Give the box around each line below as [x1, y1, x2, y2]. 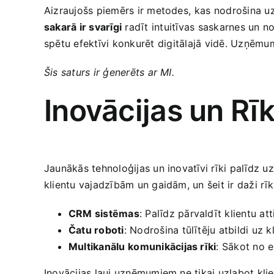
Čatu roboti [68, 223, 124, 236]
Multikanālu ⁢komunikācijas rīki [68, 240, 217, 253]
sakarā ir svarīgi [44, 20, 122, 33]
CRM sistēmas [68, 207, 139, 220]
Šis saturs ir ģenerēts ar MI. [44, 65, 174, 78]
